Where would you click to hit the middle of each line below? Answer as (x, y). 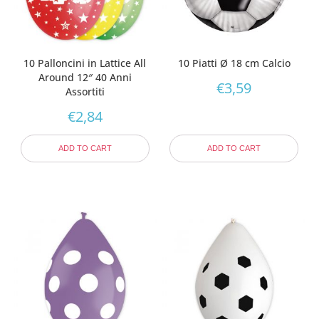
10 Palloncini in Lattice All (85, 63)
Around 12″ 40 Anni (85, 77)
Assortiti (85, 91)
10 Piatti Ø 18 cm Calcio (234, 63)
